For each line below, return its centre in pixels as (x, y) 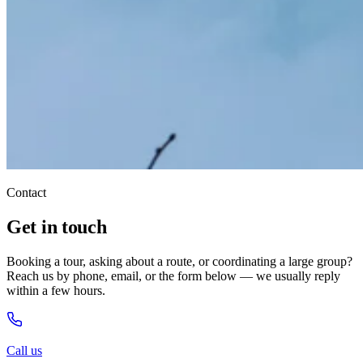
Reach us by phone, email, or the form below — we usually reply (173, 275)
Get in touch (57, 226)
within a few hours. (56, 290)
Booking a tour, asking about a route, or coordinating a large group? (179, 261)
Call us (24, 350)
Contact (26, 192)
